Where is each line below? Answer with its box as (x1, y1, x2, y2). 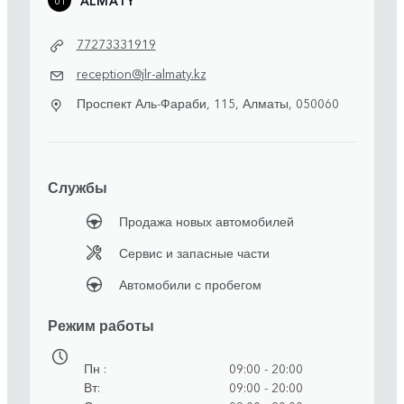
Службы (48, 175, 107, 197)
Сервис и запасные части (118, 243, 270, 262)
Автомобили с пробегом (118, 274, 262, 293)
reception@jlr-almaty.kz (76, 64, 207, 83)
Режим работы (48, 313, 154, 335)
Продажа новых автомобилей (118, 211, 294, 230)
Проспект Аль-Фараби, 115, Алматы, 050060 (76, 94, 339, 113)
